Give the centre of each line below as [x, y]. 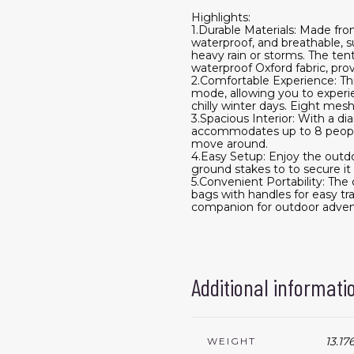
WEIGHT [232, 341]
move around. [230, 143]
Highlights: [221, 17]
